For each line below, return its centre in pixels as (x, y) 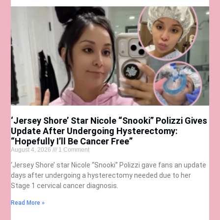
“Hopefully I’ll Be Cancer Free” (72, 141)
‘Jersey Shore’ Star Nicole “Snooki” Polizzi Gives (109, 121)
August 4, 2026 (32, 150)
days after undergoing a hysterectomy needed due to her (101, 176)
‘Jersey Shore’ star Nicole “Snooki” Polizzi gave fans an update (109, 165)
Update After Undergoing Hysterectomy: (95, 131)
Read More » (28, 203)
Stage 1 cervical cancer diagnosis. (65, 186)
